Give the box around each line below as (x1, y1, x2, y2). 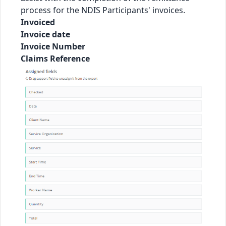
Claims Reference (21, 53, 90, 65)
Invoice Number (21, 41, 85, 52)
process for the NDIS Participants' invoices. (21, 5, 185, 16)
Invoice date (21, 29, 70, 40)
